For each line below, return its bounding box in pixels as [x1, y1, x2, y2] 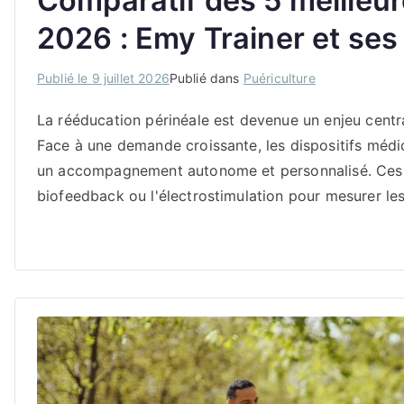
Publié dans [169, 70, 243, 87]
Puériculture [243, 70, 316, 87]
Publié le [37, 70, 92, 87]
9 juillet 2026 [91, 70, 170, 87]
